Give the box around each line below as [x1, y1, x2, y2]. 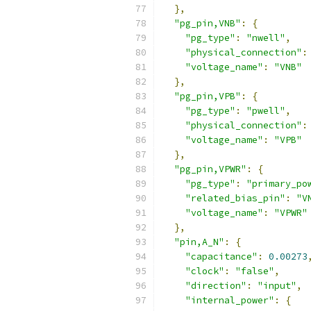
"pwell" [246, 105, 285, 117]
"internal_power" [185, 294, 274, 306]
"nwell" [246, 32, 285, 44]
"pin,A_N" [174, 236, 224, 248]
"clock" [185, 265, 224, 277]
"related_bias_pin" [185, 192, 285, 204]
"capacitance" [185, 251, 258, 262]
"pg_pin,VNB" [174, 17, 241, 29]
